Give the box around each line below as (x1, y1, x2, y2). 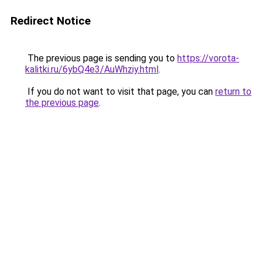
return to (215, 86, 251, 97)
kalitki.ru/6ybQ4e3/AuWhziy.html (25, 64, 158, 75)
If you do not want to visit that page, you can (25, 86, 215, 97)
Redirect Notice (11, 14, 91, 27)
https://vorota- (177, 53, 239, 64)
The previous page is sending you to (25, 53, 177, 64)
